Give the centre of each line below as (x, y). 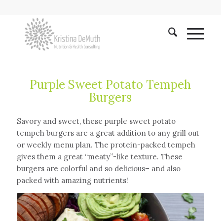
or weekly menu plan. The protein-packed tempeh (106, 145)
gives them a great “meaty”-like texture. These (99, 156)
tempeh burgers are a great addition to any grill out (108, 133)
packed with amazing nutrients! (73, 180)
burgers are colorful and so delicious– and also (98, 168)
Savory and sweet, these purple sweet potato (96, 121)
